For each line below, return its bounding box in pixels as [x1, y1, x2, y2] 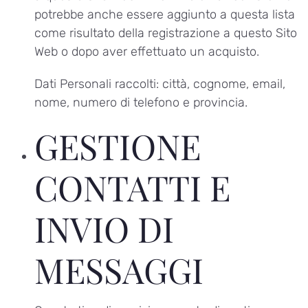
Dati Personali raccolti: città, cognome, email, [34, 76, 285, 92]
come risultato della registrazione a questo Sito [34, 25, 297, 41]
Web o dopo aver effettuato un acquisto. [34, 43, 259, 59]
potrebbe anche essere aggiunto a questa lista [34, 6, 295, 22]
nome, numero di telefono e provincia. [34, 95, 247, 111]
